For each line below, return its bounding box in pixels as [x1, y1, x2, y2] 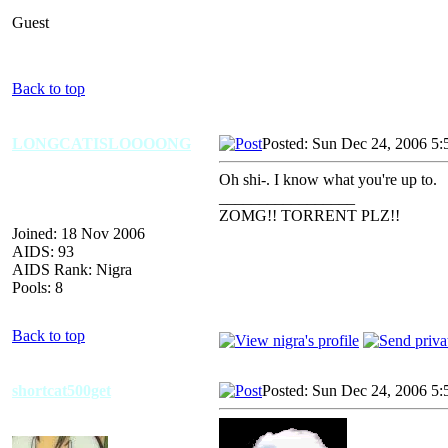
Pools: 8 [12, 278, 63, 296]
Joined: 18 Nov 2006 [12, 224, 145, 242]
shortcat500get [12, 381, 111, 399]
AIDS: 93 [12, 242, 74, 260]
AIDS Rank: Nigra [12, 260, 132, 278]
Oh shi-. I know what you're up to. [219, 170, 437, 188]
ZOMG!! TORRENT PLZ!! [219, 206, 400, 224]
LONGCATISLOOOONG [12, 134, 191, 152]
